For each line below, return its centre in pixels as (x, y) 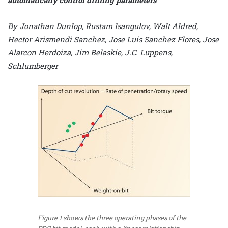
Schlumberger (33, 65)
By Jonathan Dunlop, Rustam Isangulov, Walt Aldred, (103, 26)
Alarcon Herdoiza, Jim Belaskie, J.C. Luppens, (90, 52)
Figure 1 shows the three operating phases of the (112, 218)
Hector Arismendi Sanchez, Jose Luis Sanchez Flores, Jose (113, 39)
